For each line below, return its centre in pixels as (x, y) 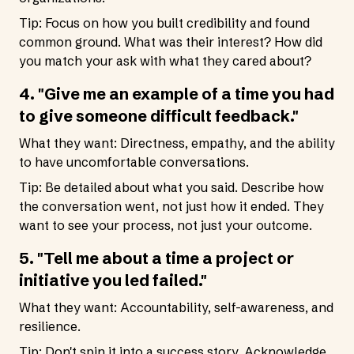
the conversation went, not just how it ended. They (171, 206)
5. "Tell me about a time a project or (156, 258)
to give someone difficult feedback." (159, 116)
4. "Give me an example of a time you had (177, 94)
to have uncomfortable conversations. (134, 162)
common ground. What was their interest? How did (171, 42)
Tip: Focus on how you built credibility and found (164, 23)
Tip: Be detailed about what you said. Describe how (171, 187)
